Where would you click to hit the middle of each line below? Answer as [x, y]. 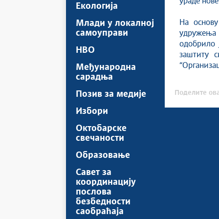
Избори [92, 111]
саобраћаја [100, 212]
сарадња [94, 77]
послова [94, 192]
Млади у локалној [115, 23]
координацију [106, 182]
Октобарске [101, 129]
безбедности [103, 202]
